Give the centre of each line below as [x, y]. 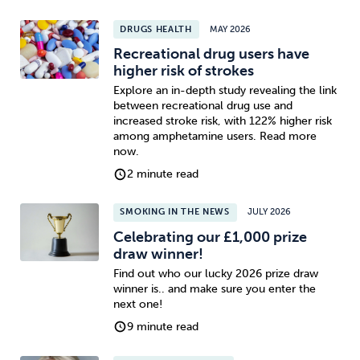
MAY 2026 [231, 29]
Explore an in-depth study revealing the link [225, 91]
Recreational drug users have [211, 53]
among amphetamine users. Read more [215, 137]
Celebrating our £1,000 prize [210, 237]
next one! [137, 305]
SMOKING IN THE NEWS [175, 212]
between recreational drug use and [202, 106]
